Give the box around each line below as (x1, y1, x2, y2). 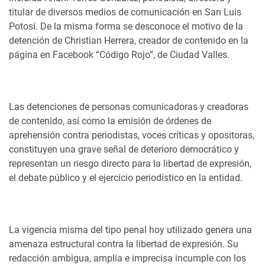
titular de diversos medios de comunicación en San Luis (9, 7, 241, 18)
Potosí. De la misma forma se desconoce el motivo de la (9, 21, 243, 32)
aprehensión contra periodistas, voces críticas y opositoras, (9, 130, 254, 141)
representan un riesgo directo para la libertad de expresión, (9, 158, 251, 169)
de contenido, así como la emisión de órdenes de (9, 115, 211, 127)
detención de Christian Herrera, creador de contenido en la (9, 35, 248, 46)
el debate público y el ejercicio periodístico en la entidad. (9, 172, 245, 183)
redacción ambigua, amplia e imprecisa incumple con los (9, 253, 246, 264)
